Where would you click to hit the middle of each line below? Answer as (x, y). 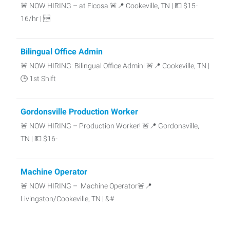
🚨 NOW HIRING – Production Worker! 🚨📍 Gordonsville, (110, 126)
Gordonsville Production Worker (79, 112)
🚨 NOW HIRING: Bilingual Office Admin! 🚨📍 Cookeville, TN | (115, 66)
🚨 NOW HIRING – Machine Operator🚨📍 (86, 186)
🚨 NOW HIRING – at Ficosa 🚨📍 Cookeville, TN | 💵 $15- (109, 6)
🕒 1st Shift (38, 79)
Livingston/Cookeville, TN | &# (67, 199)
